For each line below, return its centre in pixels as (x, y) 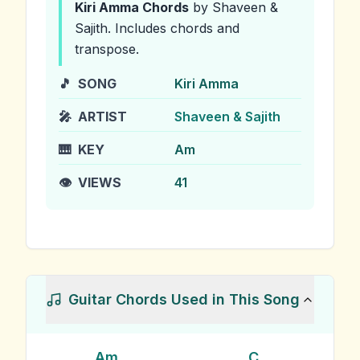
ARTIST (102, 117)
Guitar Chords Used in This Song (184, 299)
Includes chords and (175, 28)
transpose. (107, 49)
